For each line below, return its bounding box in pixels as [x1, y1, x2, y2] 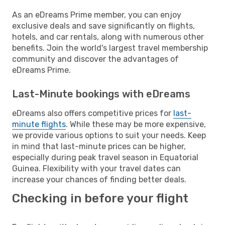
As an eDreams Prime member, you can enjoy [12, 10, 181, 20]
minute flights [12, 119, 66, 129]
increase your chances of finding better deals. [12, 174, 186, 184]
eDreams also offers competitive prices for [12, 108, 173, 118]
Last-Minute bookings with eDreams [12, 87, 190, 100]
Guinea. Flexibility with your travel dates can [12, 163, 181, 173]
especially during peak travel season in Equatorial [12, 152, 198, 162]
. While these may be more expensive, [66, 119, 206, 129]
